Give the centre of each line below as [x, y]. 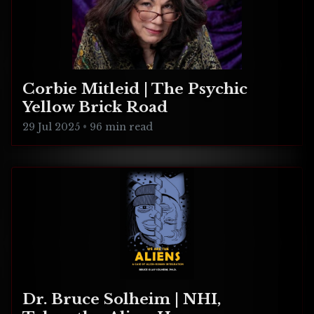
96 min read [122, 127]
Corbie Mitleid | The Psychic [135, 89]
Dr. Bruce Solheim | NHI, [122, 300]
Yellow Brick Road [95, 108]
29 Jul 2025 [51, 127]
